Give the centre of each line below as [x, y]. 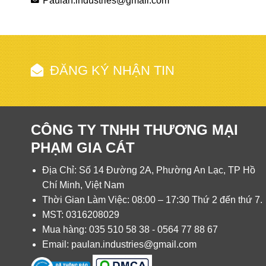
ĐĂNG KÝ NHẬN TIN [112, 70]
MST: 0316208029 [81, 214]
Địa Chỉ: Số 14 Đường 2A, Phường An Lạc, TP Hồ [149, 170]
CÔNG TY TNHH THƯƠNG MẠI [134, 129]
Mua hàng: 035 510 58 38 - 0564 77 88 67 [130, 229]
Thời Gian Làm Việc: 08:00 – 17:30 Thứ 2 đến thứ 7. [152, 199]
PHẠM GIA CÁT [83, 147]
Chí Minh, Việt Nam [83, 185]
